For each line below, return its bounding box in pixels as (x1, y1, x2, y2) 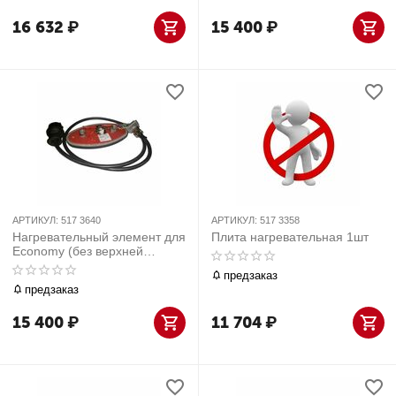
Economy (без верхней (12, 244, 143, 258)
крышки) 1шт (12, 258, 86, 272)
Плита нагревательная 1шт (211, 230, 369, 244)
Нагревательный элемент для (12, 230, 186, 244)
